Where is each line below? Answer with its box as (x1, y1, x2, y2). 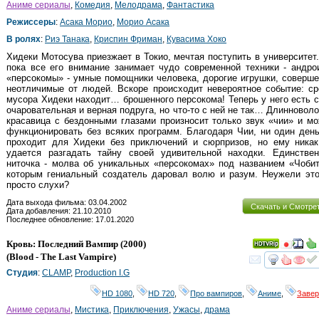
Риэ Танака (45, 34, 90, 45)
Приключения (113, 305, 169, 315)
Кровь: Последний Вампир (6, 239, 118, 250)
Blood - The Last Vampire (9, 251, 113, 263)
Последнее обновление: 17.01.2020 (6, 215, 134, 224)
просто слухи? (6, 179, 69, 191)
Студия (6, 268, 38, 278)
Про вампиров (190, 289, 242, 298)
